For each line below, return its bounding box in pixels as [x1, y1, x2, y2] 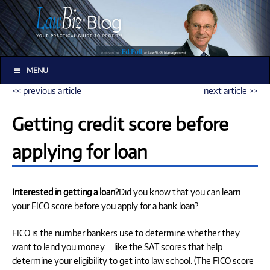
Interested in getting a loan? [12, 186, 119, 197]
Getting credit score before [12, 112, 228, 134]
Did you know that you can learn [119, 186, 240, 197]
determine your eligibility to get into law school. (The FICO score [12, 254, 254, 266]
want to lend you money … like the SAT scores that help [12, 240, 222, 252]
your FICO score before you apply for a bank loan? [12, 199, 198, 211]
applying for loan [12, 140, 148, 162]
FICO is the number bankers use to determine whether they [12, 227, 240, 238]
